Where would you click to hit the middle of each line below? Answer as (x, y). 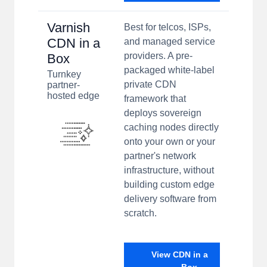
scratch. (140, 213)
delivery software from (170, 199)
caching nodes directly (171, 128)
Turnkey (64, 74)
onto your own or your (170, 142)
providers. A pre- (158, 56)
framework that (155, 99)
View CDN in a (180, 255)
